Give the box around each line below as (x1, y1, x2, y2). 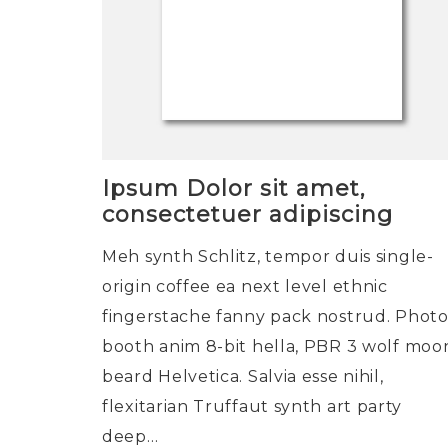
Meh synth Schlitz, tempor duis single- (102, 247, 434, 266)
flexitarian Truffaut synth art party (102, 397, 403, 416)
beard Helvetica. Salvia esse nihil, (102, 367, 384, 386)
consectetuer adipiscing (102, 201, 393, 228)
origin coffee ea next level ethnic (102, 277, 388, 296)
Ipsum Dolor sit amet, (102, 175, 366, 202)
